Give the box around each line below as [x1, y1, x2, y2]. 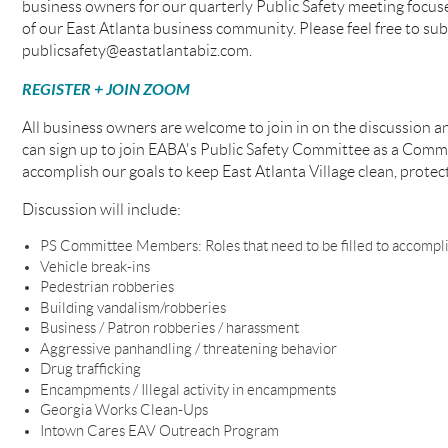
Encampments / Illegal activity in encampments [39, 381, 336, 398]
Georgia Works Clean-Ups [39, 402, 208, 419]
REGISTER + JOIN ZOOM [21, 80, 190, 100]
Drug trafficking [39, 361, 141, 378]
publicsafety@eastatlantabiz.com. [21, 42, 252, 60]
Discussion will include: [21, 201, 181, 219]
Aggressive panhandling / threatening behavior [39, 340, 337, 357]
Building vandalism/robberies [39, 299, 226, 316]
